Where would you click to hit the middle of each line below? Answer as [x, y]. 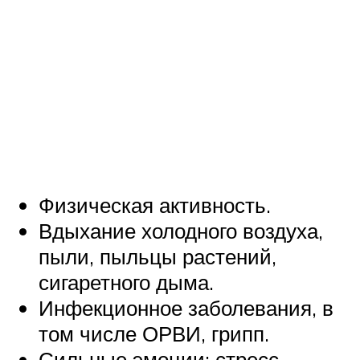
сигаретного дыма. [126, 282]
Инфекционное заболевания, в [186, 307]
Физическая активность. [155, 205]
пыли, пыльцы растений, [157, 256]
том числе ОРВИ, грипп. [154, 333]
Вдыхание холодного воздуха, [181, 230]
